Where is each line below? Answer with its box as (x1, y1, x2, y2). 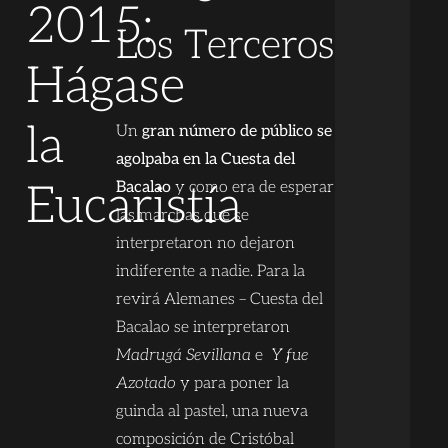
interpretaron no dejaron (115, 234, 295, 254)
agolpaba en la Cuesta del (115, 150, 295, 170)
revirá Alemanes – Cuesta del (115, 290, 323, 310)
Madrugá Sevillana (115, 346, 255, 366)
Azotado (115, 374, 176, 394)
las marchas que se (115, 206, 249, 226)
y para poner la (175, 374, 289, 394)
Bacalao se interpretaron (115, 318, 290, 338)
